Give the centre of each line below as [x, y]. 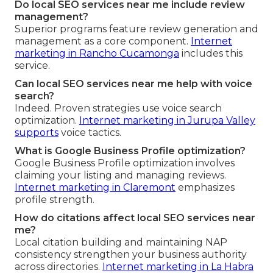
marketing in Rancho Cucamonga [97, 53]
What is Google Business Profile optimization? [130, 151]
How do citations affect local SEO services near [135, 218]
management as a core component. [103, 41]
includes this [211, 53]
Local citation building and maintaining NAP [121, 242]
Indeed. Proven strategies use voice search [118, 108]
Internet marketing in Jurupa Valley [167, 120]
